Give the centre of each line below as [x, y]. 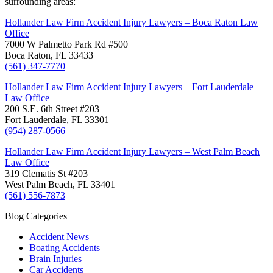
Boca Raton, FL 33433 [49, 55]
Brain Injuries [55, 259]
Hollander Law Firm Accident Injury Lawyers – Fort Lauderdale [129, 87]
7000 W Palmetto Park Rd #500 [66, 44]
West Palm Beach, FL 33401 [60, 185]
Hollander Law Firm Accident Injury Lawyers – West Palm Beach [132, 152]
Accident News [59, 237]
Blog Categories [36, 216]
